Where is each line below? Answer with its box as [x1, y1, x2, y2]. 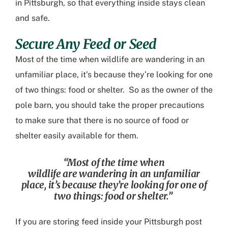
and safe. [15, 13, 54, 23]
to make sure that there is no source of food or [15, 116, 189, 126]
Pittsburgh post [144, 216, 202, 226]
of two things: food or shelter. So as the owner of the [15, 85, 213, 95]
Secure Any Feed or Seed [15, 36, 157, 53]
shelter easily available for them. [15, 131, 142, 141]
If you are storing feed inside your [15, 216, 144, 226]
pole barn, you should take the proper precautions [15, 100, 204, 110]
